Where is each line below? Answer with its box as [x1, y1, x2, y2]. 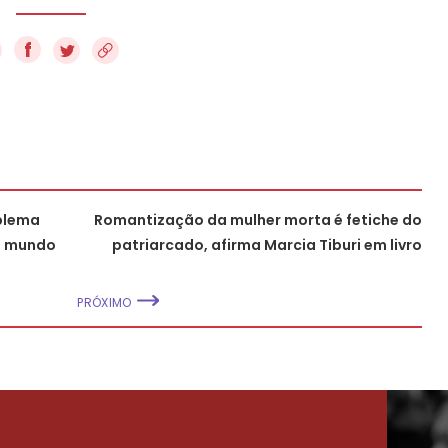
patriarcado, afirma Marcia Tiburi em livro [112, 234, 422, 255]
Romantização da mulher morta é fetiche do [94, 209, 422, 230]
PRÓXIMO [77, 293, 132, 311]
